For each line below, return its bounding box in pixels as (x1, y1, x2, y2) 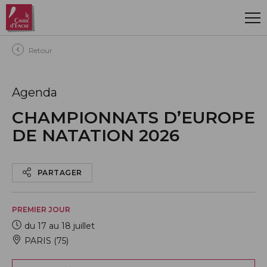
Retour (29, 46, 52, 55)
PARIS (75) (24, 235, 69, 247)
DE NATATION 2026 (12, 125, 179, 145)
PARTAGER (35, 168, 82, 178)
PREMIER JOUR (12, 205, 70, 215)
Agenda (12, 85, 57, 100)
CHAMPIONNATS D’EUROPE (12, 107, 255, 128)
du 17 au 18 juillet (24, 221, 95, 232)
